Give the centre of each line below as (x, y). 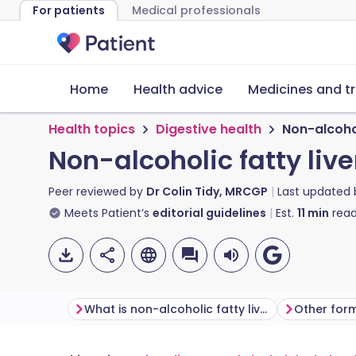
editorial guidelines (209, 213)
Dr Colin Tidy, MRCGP (207, 192)
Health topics (92, 129)
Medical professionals (196, 10)
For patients (69, 10)
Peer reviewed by (97, 192)
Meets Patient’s (107, 213)
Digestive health (209, 129)
